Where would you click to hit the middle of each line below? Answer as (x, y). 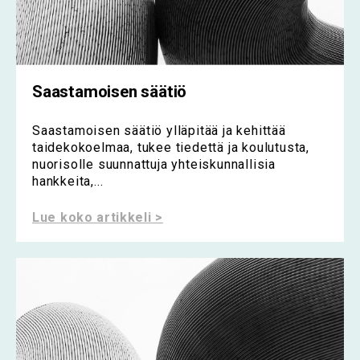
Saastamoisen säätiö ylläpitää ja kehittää (159, 131)
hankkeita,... (68, 182)
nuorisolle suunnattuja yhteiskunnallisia (154, 165)
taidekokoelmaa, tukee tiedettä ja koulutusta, (171, 148)
